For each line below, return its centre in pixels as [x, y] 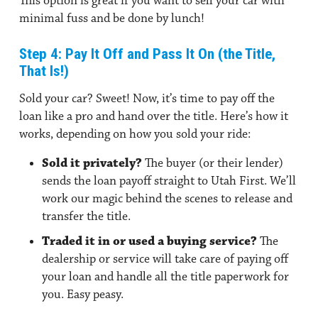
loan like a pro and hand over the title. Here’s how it [154, 116]
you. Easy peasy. [83, 294]
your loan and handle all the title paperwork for [165, 276]
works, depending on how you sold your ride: [135, 134]
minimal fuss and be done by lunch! [112, 18]
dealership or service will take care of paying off [165, 259]
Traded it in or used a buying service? [149, 241]
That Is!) [44, 71]
